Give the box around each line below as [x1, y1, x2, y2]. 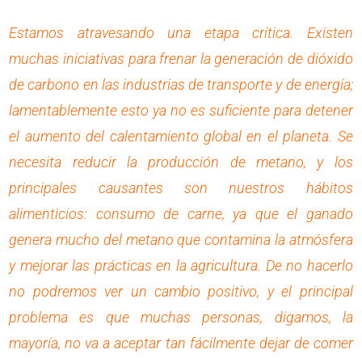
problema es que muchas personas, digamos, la [9, 308, 353, 326]
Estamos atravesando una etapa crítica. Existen [9, 23, 353, 41]
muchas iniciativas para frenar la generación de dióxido [9, 49, 353, 67]
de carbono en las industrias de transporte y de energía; [9, 75, 353, 93]
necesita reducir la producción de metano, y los [9, 153, 353, 170]
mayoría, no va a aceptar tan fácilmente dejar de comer [9, 334, 353, 351]
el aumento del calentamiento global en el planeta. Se [9, 127, 353, 145]
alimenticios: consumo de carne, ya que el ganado [9, 204, 353, 222]
